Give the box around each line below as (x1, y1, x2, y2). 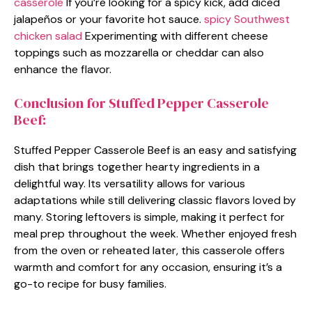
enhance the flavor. (14, 61, 111, 77)
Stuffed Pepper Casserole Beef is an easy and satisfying (14, 142, 297, 157)
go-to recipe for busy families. (14, 276, 166, 291)
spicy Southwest (204, 11, 290, 26)
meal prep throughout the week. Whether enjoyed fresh (14, 226, 297, 241)
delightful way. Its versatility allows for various (14, 175, 245, 191)
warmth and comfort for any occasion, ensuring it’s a (14, 259, 282, 274)
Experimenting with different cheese (82, 28, 268, 43)
